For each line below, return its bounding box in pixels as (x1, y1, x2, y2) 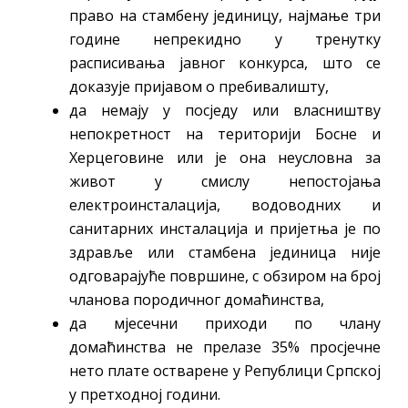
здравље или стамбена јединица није (69, 241, 381, 262)
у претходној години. (69, 383, 220, 404)
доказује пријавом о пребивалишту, (69, 76, 329, 97)
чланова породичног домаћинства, (69, 289, 324, 310)
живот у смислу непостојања (69, 170, 381, 191)
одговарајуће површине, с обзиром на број (69, 265, 381, 286)
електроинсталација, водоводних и (69, 194, 381, 215)
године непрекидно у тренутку (69, 28, 381, 49)
